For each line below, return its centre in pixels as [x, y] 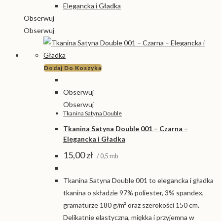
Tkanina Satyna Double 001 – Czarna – [126, 128]
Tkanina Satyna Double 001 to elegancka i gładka [138, 181]
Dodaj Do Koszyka [73, 68]
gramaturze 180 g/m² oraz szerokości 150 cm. [131, 205]
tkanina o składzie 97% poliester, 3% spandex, [133, 193]
